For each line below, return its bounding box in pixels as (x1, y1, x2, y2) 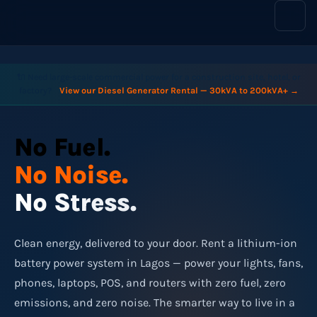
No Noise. (14, 160, 128, 190)
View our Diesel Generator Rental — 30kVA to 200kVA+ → (59, 86, 299, 96)
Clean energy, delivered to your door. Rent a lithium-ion (14, 236, 297, 250)
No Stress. (14, 188, 136, 217)
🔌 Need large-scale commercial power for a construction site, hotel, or (16, 72, 301, 82)
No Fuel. (14, 132, 110, 162)
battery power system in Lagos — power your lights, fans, (14, 256, 303, 270)
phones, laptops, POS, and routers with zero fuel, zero (14, 276, 286, 289)
